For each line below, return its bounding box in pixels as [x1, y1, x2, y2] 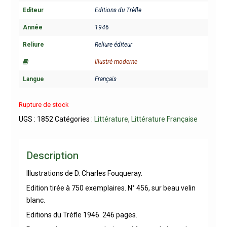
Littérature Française [131, 115, 198, 123]
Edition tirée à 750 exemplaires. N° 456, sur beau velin [26, 183, 196, 192]
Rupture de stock [18, 100, 68, 108]
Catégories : [54, 115, 94, 123]
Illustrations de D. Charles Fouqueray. [26, 169, 142, 177]
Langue [22, 75, 44, 83]
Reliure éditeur [94, 41, 132, 49]
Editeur [22, 7, 44, 14]
